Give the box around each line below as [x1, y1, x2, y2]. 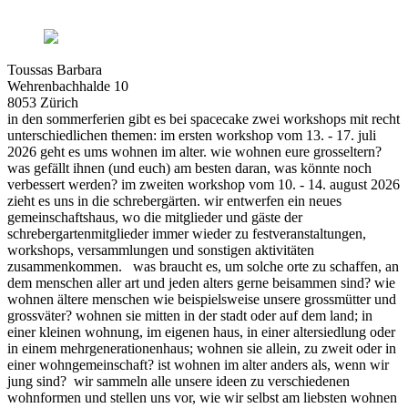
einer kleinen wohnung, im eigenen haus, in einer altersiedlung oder [7, 323, 395, 340]
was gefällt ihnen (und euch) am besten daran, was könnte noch [7, 159, 372, 176]
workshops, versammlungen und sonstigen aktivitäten [7, 241, 314, 258]
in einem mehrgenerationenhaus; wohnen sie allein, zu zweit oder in [7, 340, 396, 356]
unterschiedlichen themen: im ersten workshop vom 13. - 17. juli [7, 127, 376, 143]
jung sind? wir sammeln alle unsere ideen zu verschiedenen [7, 372, 350, 389]
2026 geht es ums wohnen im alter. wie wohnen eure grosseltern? [7, 143, 382, 159]
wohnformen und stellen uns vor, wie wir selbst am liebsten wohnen [7, 389, 397, 405]
